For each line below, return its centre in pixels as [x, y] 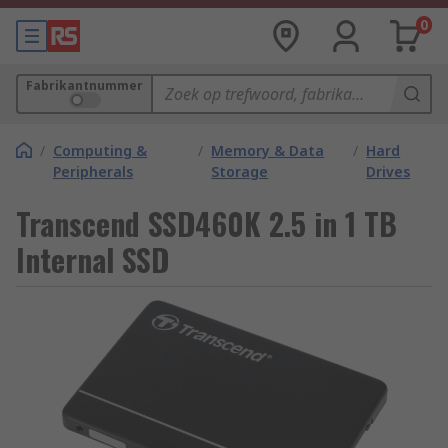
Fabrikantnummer [84, 85]
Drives [388, 171]
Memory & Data [268, 150]
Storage [240, 171]
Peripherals [93, 171]
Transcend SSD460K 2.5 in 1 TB [206, 223]
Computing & [100, 150]
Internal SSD [92, 259]
